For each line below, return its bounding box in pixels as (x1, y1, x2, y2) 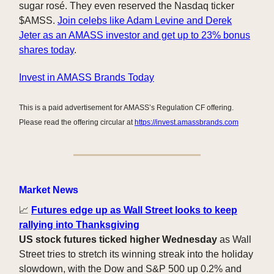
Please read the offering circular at (19, 118, 135, 127)
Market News (19, 185, 78, 196)
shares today (19, 45, 74, 56)
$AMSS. (19, 15, 57, 26)
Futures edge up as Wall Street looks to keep (31, 205, 237, 216)
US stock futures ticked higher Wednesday (19, 234, 217, 245)
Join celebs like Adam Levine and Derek (57, 15, 232, 26)
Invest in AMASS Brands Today (19, 72, 154, 83)
